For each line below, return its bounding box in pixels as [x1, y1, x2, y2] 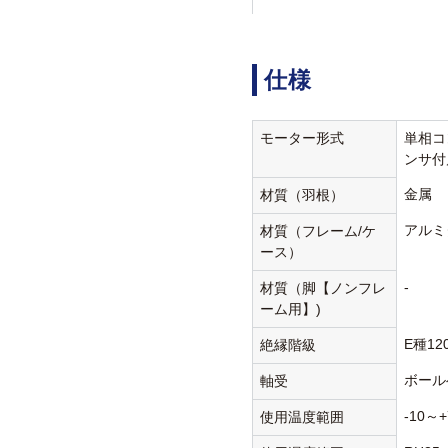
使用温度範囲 [260, 409, 345, 426]
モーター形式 [260, 130, 345, 147]
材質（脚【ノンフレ [260, 280, 387, 297]
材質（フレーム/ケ [260, 223, 377, 240]
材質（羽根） [260, 187, 345, 204]
